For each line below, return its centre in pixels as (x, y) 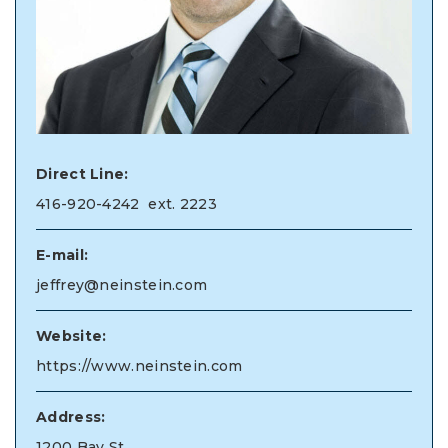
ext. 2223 (178, 203)
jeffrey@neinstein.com (122, 284)
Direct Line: (82, 173)
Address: (71, 416)
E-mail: (62, 254)
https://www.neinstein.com (139, 365)
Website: (71, 335)
